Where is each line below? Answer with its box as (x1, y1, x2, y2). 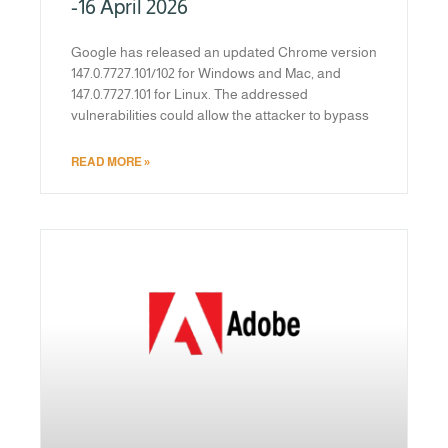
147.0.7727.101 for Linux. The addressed (71, 85, 308, 102)
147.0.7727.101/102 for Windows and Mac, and (71, 64, 341, 81)
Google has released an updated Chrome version (71, 43, 377, 60)
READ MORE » (71, 154, 150, 169)
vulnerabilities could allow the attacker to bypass (71, 106, 369, 123)
